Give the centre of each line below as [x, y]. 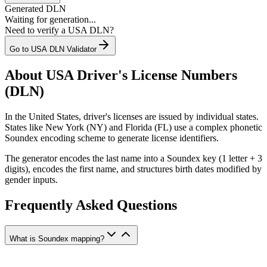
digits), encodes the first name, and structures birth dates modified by [133, 169]
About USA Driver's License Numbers [121, 75]
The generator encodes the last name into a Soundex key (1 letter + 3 [133, 158]
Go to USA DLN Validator [53, 49]
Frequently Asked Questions [91, 205]
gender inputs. [31, 179]
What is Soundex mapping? [57, 238]
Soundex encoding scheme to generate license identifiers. [112, 138]
